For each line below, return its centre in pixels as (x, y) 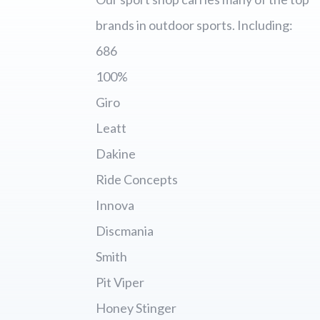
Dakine (116, 154)
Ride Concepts (137, 180)
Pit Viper (120, 282)
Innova (115, 205)
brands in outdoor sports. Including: (195, 25)
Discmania (125, 231)
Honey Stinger (136, 308)
